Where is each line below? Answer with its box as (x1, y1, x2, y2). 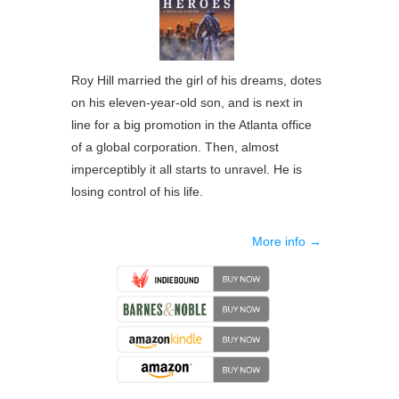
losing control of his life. (71, 184, 204, 199)
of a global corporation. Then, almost (71, 140, 280, 155)
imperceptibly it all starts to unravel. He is (71, 162, 303, 177)
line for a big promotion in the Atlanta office (71, 118, 313, 133)
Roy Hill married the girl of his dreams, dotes (71, 73, 322, 88)
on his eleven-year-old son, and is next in (71, 95, 304, 110)
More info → (252, 234, 322, 249)
